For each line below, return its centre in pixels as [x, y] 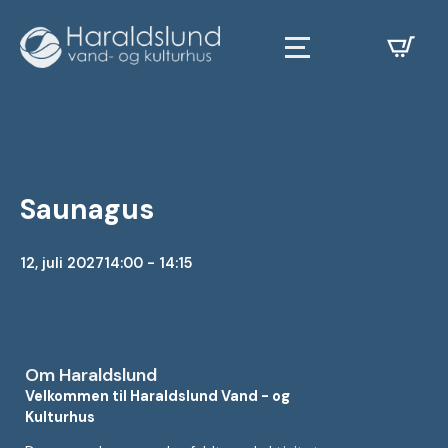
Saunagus [87, 209]
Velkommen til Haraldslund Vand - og [157, 396]
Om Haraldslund [91, 375]
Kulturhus [60, 417]
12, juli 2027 [62, 263]
